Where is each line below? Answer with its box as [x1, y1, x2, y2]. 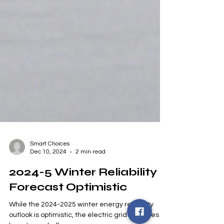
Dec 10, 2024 [30, 198, 66, 204]
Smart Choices [30, 190, 69, 196]
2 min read [75, 198, 105, 204]
